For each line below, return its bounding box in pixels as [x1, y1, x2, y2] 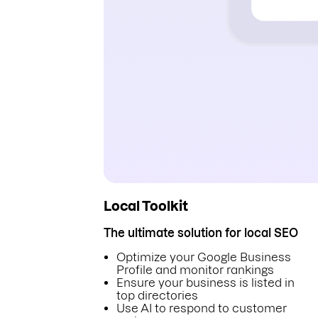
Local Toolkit [104, 198, 188, 214]
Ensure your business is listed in [116, 276, 295, 290]
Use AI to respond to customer [116, 302, 287, 315]
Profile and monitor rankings [116, 263, 274, 277]
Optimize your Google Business [116, 251, 291, 264]
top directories [116, 289, 198, 302]
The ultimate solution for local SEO [104, 226, 298, 240]
